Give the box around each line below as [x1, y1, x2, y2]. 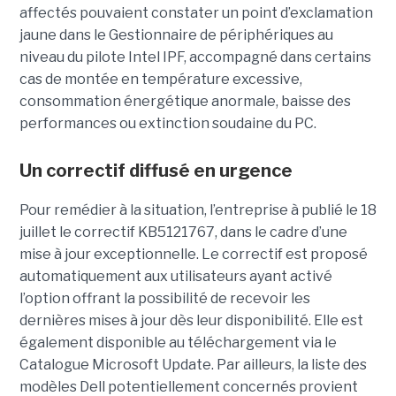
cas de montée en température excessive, [19, 70, 302, 88]
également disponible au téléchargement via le [19, 333, 337, 351]
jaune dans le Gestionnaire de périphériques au [19, 26, 333, 43]
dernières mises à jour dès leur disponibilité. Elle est [19, 311, 363, 329]
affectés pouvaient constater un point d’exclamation [19, 4, 373, 21]
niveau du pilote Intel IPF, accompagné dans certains [19, 48, 371, 65]
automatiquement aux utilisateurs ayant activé [19, 267, 332, 285]
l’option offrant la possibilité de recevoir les [19, 289, 310, 307]
